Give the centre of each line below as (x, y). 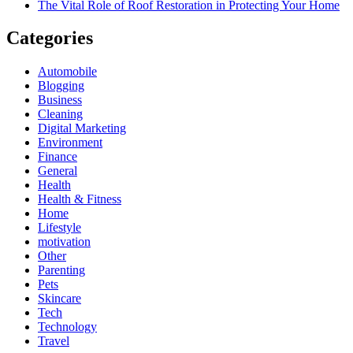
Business (60, 100)
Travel (54, 341)
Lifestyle (59, 228)
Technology (67, 327)
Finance (58, 157)
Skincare (59, 299)
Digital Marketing (82, 128)
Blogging (61, 86)
